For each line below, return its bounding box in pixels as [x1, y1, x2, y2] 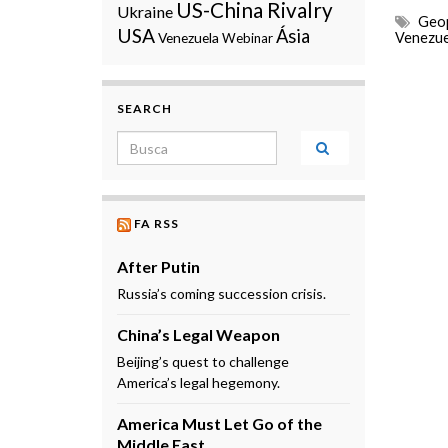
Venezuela [158, 29, 219, 46]
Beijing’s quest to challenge [117, 352, 289, 370]
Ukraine [117, 2, 173, 21]
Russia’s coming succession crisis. [117, 284, 326, 302]
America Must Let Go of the [117, 413, 322, 433]
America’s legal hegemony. [117, 373, 280, 391]
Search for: [116, 132, 198, 151]
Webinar [222, 30, 273, 46]
